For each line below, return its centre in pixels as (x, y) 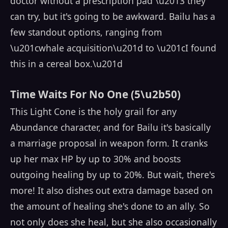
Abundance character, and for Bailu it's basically (110, 127)
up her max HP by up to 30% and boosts (95, 159)
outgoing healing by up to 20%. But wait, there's (112, 175)
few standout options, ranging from (86, 32)
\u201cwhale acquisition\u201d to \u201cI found (113, 48)
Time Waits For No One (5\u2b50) (95, 94)
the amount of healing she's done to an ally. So (110, 206)
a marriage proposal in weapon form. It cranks (109, 143)
